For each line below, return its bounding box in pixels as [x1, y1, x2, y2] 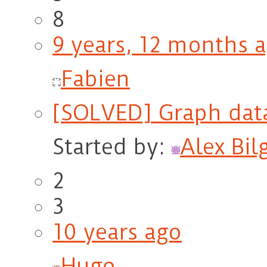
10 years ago [52, 219, 182, 246]
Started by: [52, 134, 172, 160]
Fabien [61, 66, 130, 92]
